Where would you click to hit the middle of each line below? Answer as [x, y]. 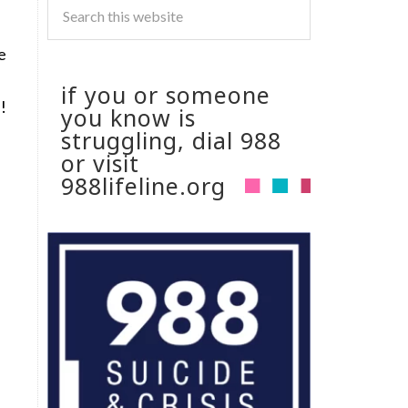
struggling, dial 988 [171, 140]
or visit [100, 163]
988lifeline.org [143, 186]
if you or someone [166, 95]
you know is [128, 117]
